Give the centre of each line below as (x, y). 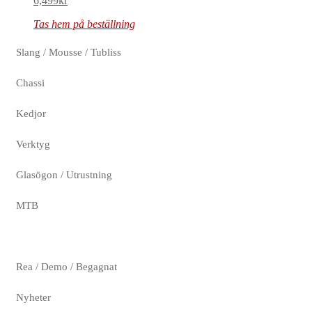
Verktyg (33, 144)
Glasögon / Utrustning (64, 174)
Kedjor (31, 113)
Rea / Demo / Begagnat (67, 266)
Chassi (30, 83)
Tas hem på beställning (84, 24)
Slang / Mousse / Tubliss (69, 52)
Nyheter (33, 297)
